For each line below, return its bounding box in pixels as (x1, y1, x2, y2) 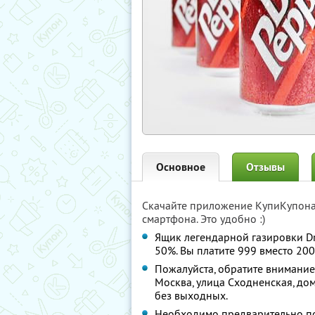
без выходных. (155, 288, 228, 302)
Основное (156, 160, 205, 174)
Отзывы (246, 160, 285, 174)
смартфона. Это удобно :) (142, 212, 265, 226)
